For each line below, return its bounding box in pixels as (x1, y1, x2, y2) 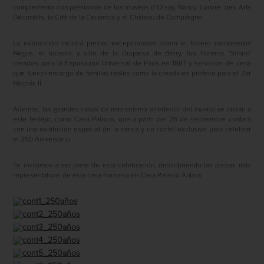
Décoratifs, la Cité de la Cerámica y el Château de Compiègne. (13, 14, 204, 21)
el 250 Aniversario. (13, 136, 72, 143)
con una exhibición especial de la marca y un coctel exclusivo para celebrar (13, 126, 251, 133)
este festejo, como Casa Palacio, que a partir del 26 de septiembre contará (13, 115, 251, 123)
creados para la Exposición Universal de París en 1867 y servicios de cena (13, 60, 251, 67)
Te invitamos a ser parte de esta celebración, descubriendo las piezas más (13, 161, 251, 169)
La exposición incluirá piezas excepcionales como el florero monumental (13, 39, 251, 47)
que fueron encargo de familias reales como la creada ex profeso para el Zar (13, 70, 251, 77)
